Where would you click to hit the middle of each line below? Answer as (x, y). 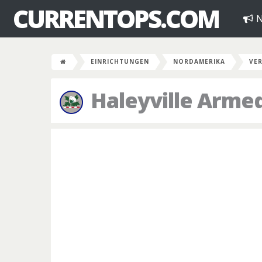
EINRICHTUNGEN (120, 61)
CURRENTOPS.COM (116, 18)
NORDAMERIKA (199, 61)
